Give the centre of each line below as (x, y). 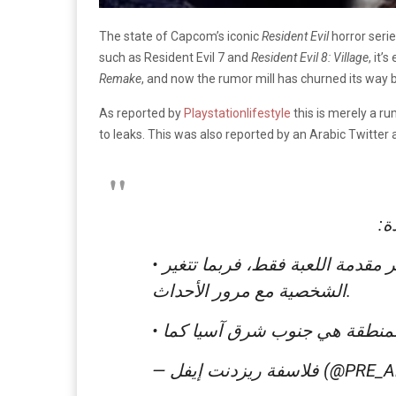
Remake (120, 78)
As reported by (141, 113)
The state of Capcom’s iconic (180, 36)
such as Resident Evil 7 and (175, 57)
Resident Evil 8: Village (310, 57)
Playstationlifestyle (237, 113)
